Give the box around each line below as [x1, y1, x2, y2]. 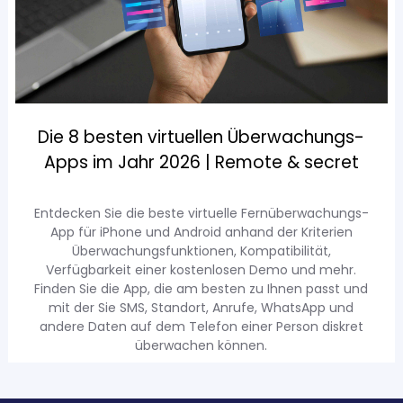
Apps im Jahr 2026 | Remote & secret [43, 150, 359, 175]
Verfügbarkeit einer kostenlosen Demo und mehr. [46, 261, 357, 280]
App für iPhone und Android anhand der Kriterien [49, 223, 353, 242]
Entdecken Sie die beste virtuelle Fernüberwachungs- [33, 204, 369, 223]
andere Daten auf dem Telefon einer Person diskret [39, 318, 363, 336]
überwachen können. [135, 336, 268, 355]
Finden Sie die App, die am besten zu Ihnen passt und [34, 280, 369, 299]
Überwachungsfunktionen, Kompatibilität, [71, 242, 331, 261]
